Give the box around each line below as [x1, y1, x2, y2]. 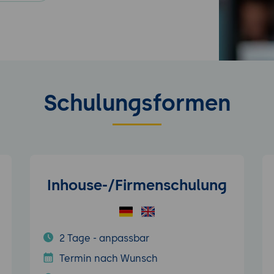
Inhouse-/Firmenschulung [46, 176, 227, 194]
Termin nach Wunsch [59, 253, 158, 265]
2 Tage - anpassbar [59, 232, 149, 244]
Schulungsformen [43, 90, 231, 116]
